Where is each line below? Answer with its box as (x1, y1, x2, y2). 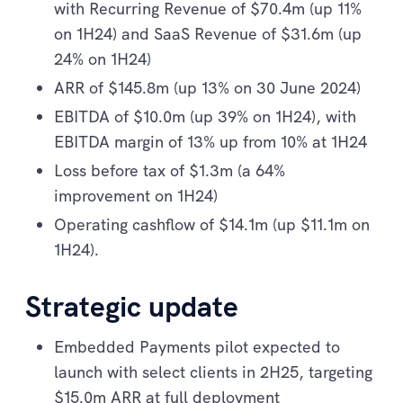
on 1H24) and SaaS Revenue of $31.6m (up (54, 22, 362, 44)
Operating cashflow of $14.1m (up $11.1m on (54, 213, 370, 235)
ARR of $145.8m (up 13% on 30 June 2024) (54, 76, 361, 98)
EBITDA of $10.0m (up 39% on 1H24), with (54, 105, 356, 127)
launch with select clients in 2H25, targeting (54, 361, 372, 382)
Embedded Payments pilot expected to (54, 336, 340, 357)
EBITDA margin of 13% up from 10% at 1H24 (54, 130, 367, 152)
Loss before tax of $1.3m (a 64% (54, 159, 285, 181)
